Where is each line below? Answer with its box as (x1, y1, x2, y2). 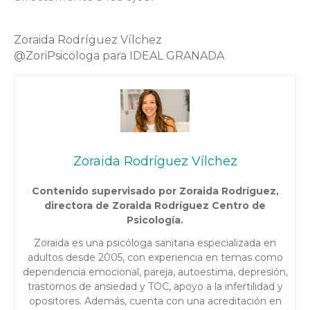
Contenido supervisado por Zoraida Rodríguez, (31, 184, 279, 197)
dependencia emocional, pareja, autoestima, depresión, (22, 265, 288, 278)
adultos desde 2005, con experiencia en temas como (27, 250, 283, 264)
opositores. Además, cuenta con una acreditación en (28, 294, 282, 307)
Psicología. (127, 213, 183, 226)
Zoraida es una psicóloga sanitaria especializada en (34, 236, 276, 249)
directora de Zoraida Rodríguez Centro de (44, 199, 266, 212)
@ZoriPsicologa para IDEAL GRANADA (14, 48, 224, 62)
